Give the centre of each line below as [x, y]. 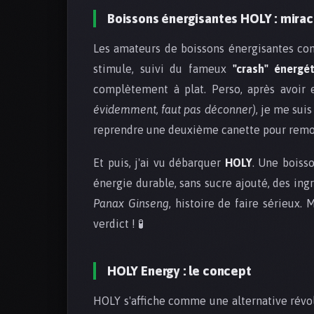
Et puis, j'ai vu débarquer [159, 163]
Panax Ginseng [131, 204]
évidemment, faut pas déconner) [175, 110]
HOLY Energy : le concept [179, 271]
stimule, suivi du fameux [163, 69]
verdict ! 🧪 [118, 224]
